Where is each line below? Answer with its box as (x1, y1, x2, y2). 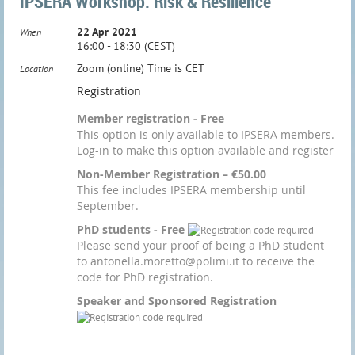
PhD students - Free (77, 222, 188, 237)
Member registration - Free (77, 111, 224, 126)
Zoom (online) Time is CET (77, 61, 204, 75)
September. (77, 198, 139, 213)
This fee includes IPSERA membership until (77, 182, 306, 197)
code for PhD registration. (77, 269, 213, 284)
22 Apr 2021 (77, 25, 137, 39)
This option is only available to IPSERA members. (77, 127, 334, 142)
